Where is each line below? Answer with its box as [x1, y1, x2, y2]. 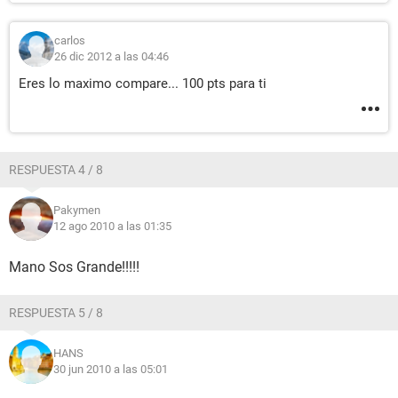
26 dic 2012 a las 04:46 [54, 50, 169, 63]
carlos [54, 34, 85, 47]
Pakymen [53, 203, 100, 217]
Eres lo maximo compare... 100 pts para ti [19, 76, 267, 92]
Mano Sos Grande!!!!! [9, 259, 139, 275]
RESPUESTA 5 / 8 [9, 306, 103, 320]
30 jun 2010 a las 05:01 [53, 362, 168, 376]
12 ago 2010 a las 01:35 [53, 219, 171, 233]
